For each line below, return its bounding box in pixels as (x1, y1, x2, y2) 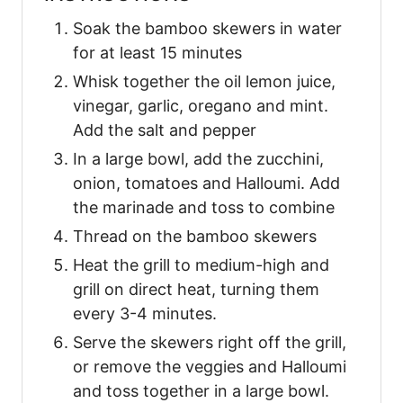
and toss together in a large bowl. (73, 381, 329, 400)
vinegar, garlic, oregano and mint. (73, 95, 328, 115)
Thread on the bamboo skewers (73, 226, 317, 246)
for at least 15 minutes (73, 42, 242, 62)
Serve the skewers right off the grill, (73, 332, 346, 352)
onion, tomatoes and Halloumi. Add (73, 173, 340, 193)
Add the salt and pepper (73, 120, 256, 139)
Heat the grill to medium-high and (73, 255, 329, 274)
